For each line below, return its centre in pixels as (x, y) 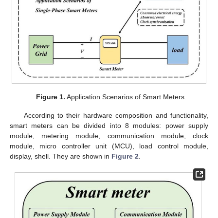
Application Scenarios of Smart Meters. (126, 97)
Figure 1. (50, 97)
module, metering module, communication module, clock (109, 136)
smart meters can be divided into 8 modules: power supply (109, 125)
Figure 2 (125, 156)
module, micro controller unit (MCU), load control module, (109, 146)
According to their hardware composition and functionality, (116, 115)
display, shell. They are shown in (61, 156)
